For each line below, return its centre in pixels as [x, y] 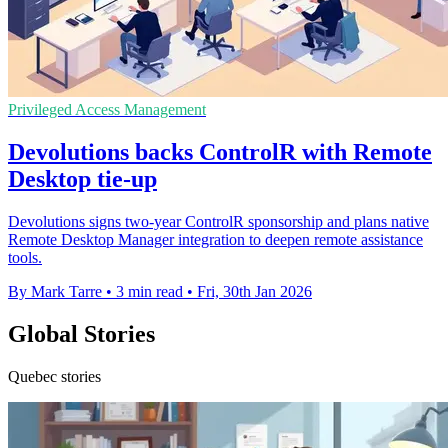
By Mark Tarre [55, 292]
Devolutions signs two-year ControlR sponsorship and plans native [218, 222]
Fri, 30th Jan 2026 [254, 292]
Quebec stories [54, 377]
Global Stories [81, 334]
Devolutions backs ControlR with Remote [220, 152]
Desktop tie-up [82, 179]
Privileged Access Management [107, 110]
